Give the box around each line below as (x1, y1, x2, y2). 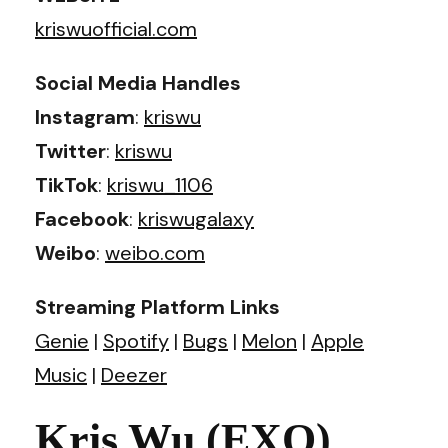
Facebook (35, 205, 129, 232)
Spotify (103, 327, 169, 354)
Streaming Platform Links (35, 293, 280, 320)
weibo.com (105, 239, 205, 266)
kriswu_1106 (107, 171, 213, 198)
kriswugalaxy (138, 205, 254, 232)
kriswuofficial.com (35, 15, 197, 42)
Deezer (101, 361, 167, 388)
